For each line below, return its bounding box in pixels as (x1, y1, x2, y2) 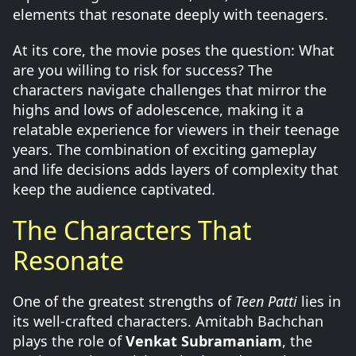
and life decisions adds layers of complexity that (13, 160, 339, 179)
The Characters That (13, 213, 252, 247)
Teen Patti (235, 292, 297, 311)
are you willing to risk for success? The (13, 60, 273, 79)
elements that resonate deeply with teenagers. (13, 5, 328, 24)
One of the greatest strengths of (13, 292, 235, 311)
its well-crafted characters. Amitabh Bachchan (13, 311, 323, 331)
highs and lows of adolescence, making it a (13, 100, 304, 119)
